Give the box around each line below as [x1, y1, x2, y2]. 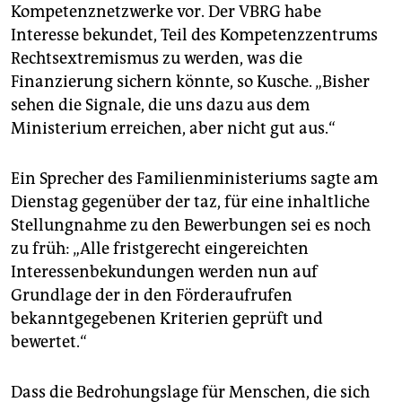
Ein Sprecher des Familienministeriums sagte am [11, 169, 378, 189]
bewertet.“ [11, 332, 87, 353]
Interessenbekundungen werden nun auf [11, 262, 318, 283]
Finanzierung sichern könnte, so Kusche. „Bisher [11, 72, 370, 92]
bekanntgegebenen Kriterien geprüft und [11, 309, 323, 329]
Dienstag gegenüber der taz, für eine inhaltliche [11, 192, 370, 213]
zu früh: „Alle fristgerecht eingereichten [11, 239, 309, 259]
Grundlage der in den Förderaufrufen [11, 285, 293, 306]
